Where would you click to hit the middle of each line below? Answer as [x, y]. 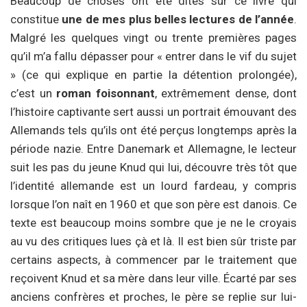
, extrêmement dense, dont [225, 93]
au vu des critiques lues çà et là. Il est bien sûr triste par [153, 241]
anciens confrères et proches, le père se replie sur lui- [153, 296]
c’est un [33, 93]
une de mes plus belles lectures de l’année [178, 19]
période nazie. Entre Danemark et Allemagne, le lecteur [153, 148]
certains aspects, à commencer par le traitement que [153, 259]
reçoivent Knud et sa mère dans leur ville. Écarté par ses [153, 278]
